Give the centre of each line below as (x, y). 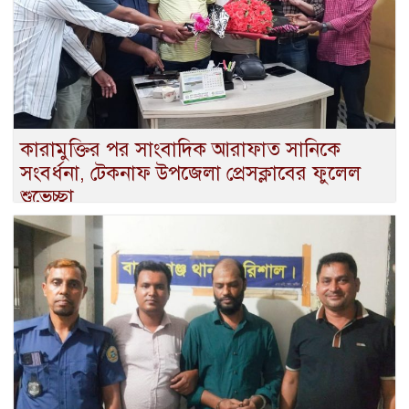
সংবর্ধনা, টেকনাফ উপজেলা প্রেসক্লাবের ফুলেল (190, 173)
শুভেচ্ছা (47, 197)
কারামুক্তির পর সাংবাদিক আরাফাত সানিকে (180, 150)
